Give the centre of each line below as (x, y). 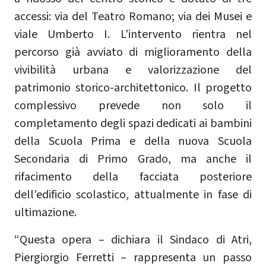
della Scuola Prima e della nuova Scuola (133, 141)
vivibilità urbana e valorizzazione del (133, 70)
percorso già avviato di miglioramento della (133, 52)
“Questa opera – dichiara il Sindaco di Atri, (133, 240)
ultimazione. (45, 212)
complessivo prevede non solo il (133, 105)
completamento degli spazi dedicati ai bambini (133, 123)
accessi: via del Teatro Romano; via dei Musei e (133, 16)
